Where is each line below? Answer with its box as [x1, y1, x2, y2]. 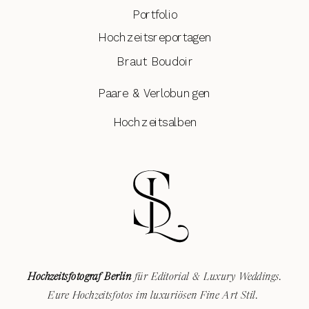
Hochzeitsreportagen [98, 30, 213, 44]
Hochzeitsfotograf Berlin [28, 272, 132, 283]
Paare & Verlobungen [98, 86, 212, 101]
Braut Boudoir [117, 54, 194, 68]
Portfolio [132, 7, 178, 21]
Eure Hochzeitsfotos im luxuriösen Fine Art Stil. [48, 290, 261, 301]
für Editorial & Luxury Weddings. [131, 272, 281, 283]
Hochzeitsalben [112, 115, 199, 130]
